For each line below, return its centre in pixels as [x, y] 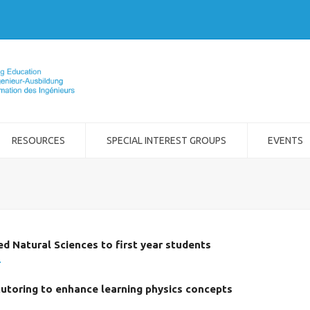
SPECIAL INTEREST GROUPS [166, 140]
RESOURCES [38, 140]
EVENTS [286, 140]
